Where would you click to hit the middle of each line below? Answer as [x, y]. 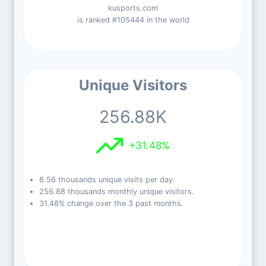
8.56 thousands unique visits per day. [107, 180]
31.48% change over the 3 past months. [111, 203]
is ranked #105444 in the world [133, 20]
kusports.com [133, 8]
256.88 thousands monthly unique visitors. [116, 191]
